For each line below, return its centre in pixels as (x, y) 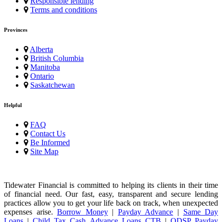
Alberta (41, 49)
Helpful (13, 105)
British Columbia (57, 58)
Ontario (42, 76)
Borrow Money (83, 212)
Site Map (44, 151)
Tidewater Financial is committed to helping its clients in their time (111, 185)
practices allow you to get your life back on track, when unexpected (111, 203)
